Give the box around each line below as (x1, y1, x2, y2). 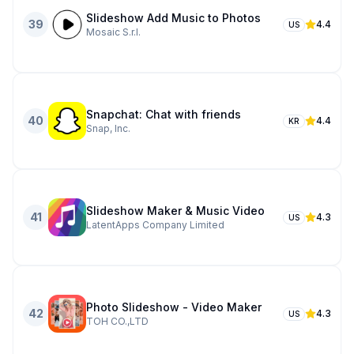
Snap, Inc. (86, 122, 130, 134)
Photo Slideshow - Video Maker (86, 300, 262, 314)
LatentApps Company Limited (86, 219, 224, 231)
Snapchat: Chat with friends (86, 107, 241, 121)
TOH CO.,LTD (86, 315, 149, 327)
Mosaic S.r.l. (86, 26, 141, 38)
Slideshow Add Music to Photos (86, 11, 261, 24)
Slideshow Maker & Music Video (86, 204, 265, 217)
